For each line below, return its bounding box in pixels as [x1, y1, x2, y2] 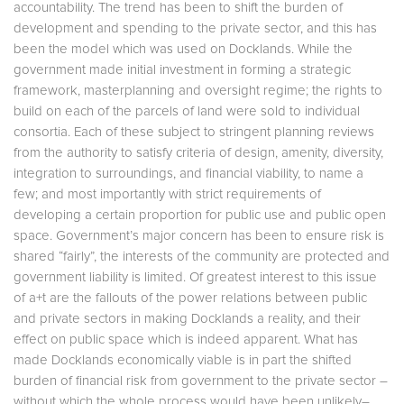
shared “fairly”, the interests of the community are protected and [14, 249, 390, 263]
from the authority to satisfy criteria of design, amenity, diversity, [14, 145, 383, 160]
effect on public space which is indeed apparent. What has [14, 332, 358, 346]
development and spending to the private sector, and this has [14, 21, 377, 35]
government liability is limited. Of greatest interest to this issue [14, 270, 377, 284]
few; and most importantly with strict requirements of [14, 187, 321, 201]
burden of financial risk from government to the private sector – [14, 373, 388, 388]
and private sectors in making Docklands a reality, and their [14, 311, 361, 326]
